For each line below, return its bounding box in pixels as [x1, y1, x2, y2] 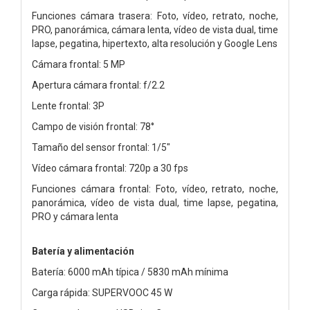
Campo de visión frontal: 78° [32, 120, 154, 132]
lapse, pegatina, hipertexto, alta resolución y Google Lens [32, 37, 277, 49]
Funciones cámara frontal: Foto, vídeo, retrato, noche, [32, 183, 278, 194]
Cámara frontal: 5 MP [32, 58, 125, 70]
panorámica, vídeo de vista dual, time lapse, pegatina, [32, 197, 278, 208]
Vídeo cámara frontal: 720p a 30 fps [32, 162, 188, 174]
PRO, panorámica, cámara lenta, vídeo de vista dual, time [32, 24, 278, 35]
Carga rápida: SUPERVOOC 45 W [32, 286, 172, 298]
